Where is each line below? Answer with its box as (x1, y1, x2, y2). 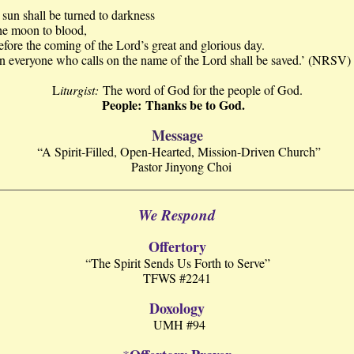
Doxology (149, 298, 205, 318)
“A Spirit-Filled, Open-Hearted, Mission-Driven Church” (37, 143, 321, 160)
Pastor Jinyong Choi (122, 158, 232, 175)
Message (151, 125, 203, 145)
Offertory (148, 236, 206, 257)
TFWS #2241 (143, 269, 211, 286)
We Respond (138, 204, 216, 225)
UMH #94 (149, 316, 205, 333)
